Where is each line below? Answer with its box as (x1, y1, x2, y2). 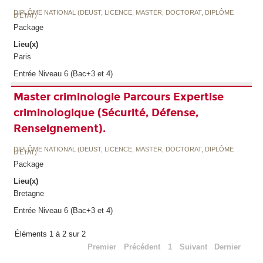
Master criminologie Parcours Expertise (13, 90, 224, 103)
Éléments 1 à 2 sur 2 (15, 230, 88, 239)
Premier (87, 242, 117, 252)
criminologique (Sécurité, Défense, (13, 106, 198, 119)
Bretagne (13, 189, 44, 198)
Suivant (179, 242, 207, 252)
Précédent (124, 242, 161, 252)
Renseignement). (13, 122, 106, 135)
